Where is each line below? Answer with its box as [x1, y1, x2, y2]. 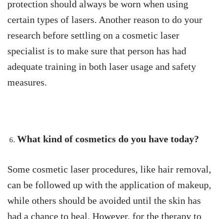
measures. [7, 76, 47, 88]
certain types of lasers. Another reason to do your [7, 14, 202, 25]
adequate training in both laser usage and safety [7, 61, 196, 72]
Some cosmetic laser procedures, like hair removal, [7, 163, 211, 175]
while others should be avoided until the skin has [7, 195, 201, 206]
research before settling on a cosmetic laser [7, 29, 179, 41]
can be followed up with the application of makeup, [7, 179, 211, 190]
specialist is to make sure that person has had [7, 45, 186, 56]
